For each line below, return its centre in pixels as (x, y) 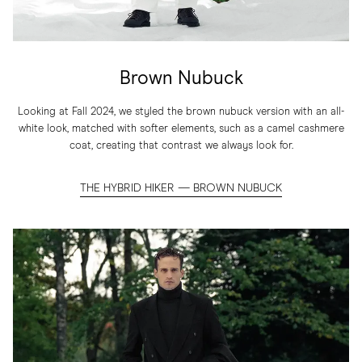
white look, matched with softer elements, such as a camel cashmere (181, 129)
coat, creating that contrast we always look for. (181, 146)
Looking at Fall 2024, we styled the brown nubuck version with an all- (181, 112)
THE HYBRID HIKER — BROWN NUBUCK (181, 189)
